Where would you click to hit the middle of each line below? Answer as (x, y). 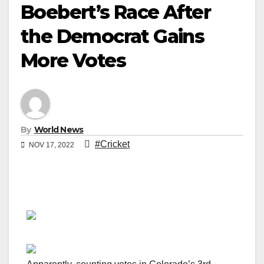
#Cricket (112, 144)
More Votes (73, 60)
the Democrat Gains (113, 36)
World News (59, 129)
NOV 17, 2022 (52, 145)
